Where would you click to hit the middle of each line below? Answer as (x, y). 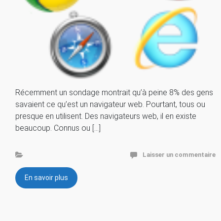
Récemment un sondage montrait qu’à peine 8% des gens (114, 92)
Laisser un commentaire (179, 154)
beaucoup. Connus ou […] (58, 128)
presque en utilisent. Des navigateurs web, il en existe (106, 116)
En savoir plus (46, 177)
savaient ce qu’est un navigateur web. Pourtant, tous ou (110, 104)
